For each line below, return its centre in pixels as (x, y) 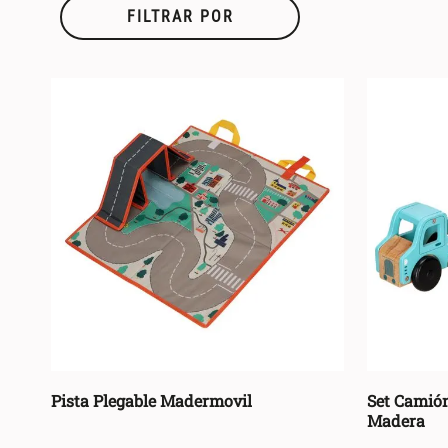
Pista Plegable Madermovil (151, 401)
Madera (396, 421)
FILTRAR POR (180, 17)
